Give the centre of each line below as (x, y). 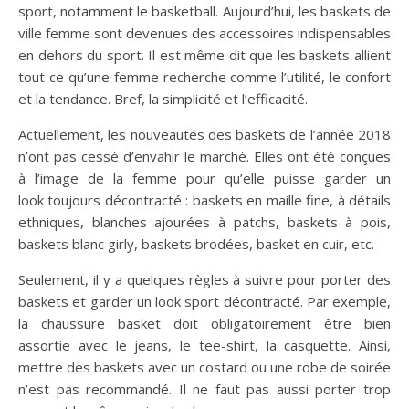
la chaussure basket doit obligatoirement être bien (204, 324)
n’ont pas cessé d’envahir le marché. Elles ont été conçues (204, 157)
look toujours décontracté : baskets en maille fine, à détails (204, 200)
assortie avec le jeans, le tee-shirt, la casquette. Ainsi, (204, 346)
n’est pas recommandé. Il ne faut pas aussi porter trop (204, 389)
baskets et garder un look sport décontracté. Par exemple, (204, 302)
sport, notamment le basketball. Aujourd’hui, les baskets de (204, 11)
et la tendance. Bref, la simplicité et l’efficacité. (163, 99)
